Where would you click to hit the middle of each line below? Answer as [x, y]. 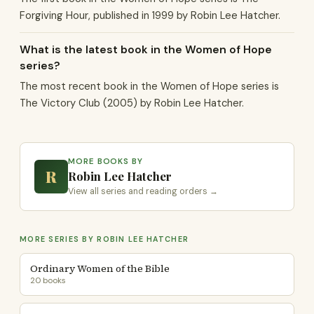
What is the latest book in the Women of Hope [146, 49]
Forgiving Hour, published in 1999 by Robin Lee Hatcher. [150, 15]
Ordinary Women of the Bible [100, 268]
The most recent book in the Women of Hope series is [149, 86]
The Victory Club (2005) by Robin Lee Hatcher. [132, 103]
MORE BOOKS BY [105, 162]
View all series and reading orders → [143, 191]
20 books [48, 280]
